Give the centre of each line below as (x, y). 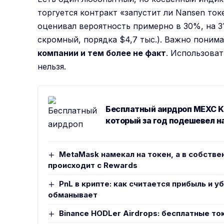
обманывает (73, 195)
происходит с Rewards (93, 165)
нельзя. (52, 67)
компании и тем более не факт (102, 53)
